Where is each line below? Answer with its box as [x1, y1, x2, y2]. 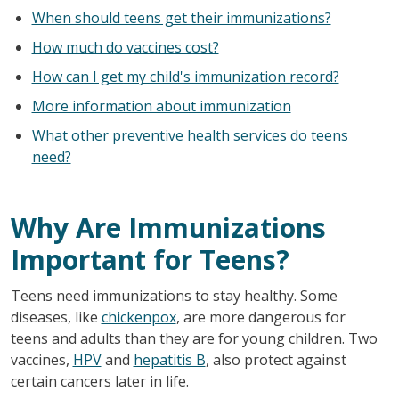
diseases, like [10, 306, 102, 327]
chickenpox [101, 306, 176, 327]
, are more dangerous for [175, 306, 346, 327]
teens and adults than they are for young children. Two [10, 328, 378, 348]
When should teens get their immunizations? [31, 7, 331, 28]
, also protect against [205, 349, 346, 370]
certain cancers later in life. [10, 370, 189, 391]
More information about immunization [31, 95, 291, 116]
